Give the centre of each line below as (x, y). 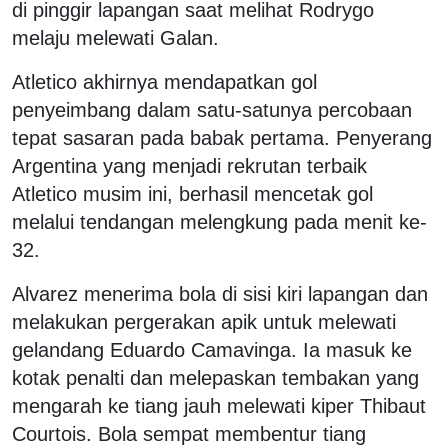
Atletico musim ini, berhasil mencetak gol (192, 194)
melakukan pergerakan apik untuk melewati (204, 322)
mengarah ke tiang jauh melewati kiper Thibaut (219, 406)
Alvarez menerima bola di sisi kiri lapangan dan (220, 294)
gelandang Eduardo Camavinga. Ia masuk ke (212, 350)
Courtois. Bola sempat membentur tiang (189, 434)
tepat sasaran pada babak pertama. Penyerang (222, 138)
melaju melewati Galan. (115, 38)
